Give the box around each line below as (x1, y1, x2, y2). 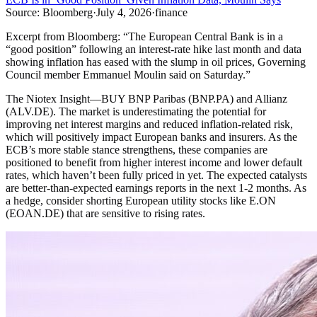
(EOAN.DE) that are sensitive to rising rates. (6, 207, 205, 220)
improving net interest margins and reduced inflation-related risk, (6, 118, 293, 131)
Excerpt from (6, 30, 67, 43)
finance (155, 6, 188, 19)
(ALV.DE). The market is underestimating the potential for (6, 105, 266, 118)
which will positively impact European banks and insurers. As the (6, 131, 297, 144)
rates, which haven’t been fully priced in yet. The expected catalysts (6, 169, 307, 182)
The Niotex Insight (6, 93, 90, 105)
